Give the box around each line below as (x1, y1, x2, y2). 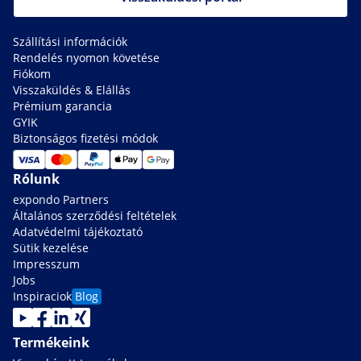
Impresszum (13, 256, 80, 272)
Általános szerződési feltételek (13, 208, 176, 224)
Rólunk (13, 170, 60, 189)
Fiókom (13, 66, 51, 82)
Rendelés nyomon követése (13, 50, 160, 66)
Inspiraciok (13, 288, 72, 305)
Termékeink (13, 334, 89, 352)
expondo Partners (13, 192, 109, 208)
